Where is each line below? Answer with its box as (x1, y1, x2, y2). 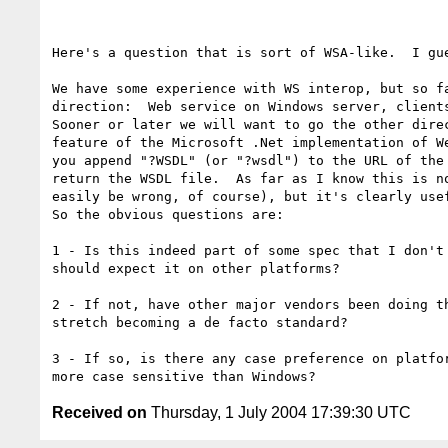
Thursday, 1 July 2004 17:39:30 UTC (147, 403, 411, 421)
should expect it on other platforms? (52, 260, 348, 276)
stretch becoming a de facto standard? (52, 314, 356, 330)
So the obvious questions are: (52, 206, 284, 222)
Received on (52, 403, 147, 421)
